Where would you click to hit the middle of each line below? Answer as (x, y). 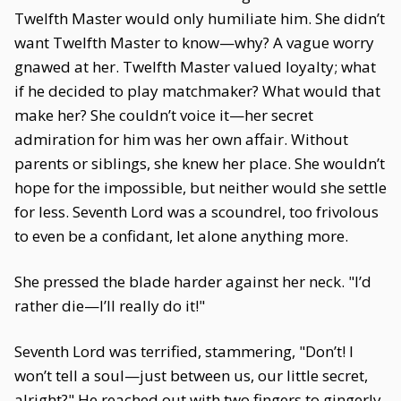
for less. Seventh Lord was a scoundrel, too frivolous (196, 212)
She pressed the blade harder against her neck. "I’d (193, 282)
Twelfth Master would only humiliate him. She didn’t (200, 18)
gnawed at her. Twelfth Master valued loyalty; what (195, 67)
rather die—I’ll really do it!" (110, 306)
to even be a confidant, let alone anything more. (181, 236)
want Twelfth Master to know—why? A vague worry (194, 43)
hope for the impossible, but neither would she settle (200, 188)
